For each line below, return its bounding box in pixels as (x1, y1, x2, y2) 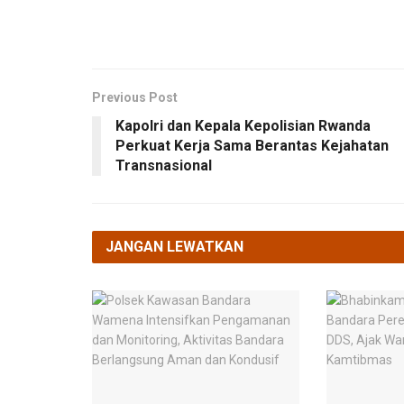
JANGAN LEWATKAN (106, 237, 243, 255)
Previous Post (92, 89, 178, 105)
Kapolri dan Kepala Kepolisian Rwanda (115, 116, 371, 134)
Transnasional (115, 156, 212, 174)
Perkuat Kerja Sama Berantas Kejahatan (115, 136, 389, 154)
